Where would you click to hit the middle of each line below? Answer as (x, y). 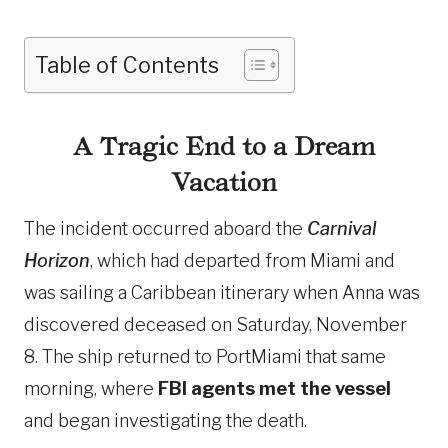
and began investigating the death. (165, 420)
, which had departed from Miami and (242, 260)
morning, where (91, 388)
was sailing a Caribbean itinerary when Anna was (222, 292)
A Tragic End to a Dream (224, 146)
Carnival (341, 228)
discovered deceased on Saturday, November (215, 324)
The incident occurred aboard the (165, 228)
